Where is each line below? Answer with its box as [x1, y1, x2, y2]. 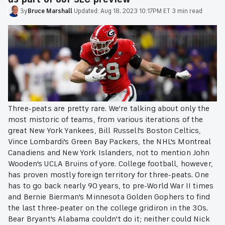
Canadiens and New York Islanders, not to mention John [8, 148, 210, 158]
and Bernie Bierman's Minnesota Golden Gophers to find [8, 192, 210, 202]
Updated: [74, 7, 100, 15]
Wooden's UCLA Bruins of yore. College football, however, [8, 159, 213, 169]
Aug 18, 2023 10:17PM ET [100, 7, 170, 15]
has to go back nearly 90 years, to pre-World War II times [8, 181, 214, 191]
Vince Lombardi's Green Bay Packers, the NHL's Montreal [8, 137, 211, 147]
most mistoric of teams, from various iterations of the [8, 115, 203, 125]
